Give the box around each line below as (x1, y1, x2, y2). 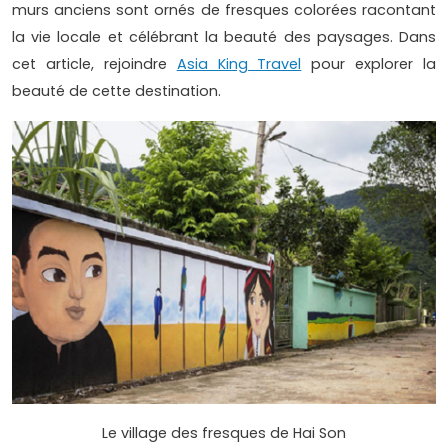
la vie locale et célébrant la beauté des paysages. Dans (12, 27, 436, 48)
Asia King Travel (176, 54, 302, 75)
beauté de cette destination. (12, 81, 221, 102)
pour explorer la (301, 54, 436, 75)
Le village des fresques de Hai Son (102, 423, 346, 444)
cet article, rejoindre (12, 54, 177, 75)
